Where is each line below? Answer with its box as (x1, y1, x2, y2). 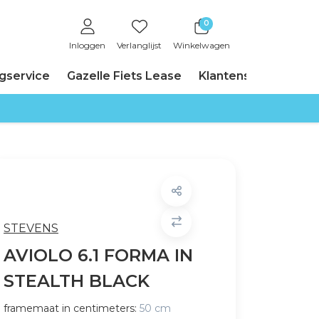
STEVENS (4, 221, 58, 235)
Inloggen (69, 39, 105, 51)
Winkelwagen (173, 39, 230, 51)
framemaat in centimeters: (4, 302, 137, 315)
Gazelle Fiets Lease (67, 69, 182, 83)
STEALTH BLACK (4, 271, 150, 291)
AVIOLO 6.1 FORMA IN (4, 245, 193, 266)
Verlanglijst (117, 39, 162, 51)
